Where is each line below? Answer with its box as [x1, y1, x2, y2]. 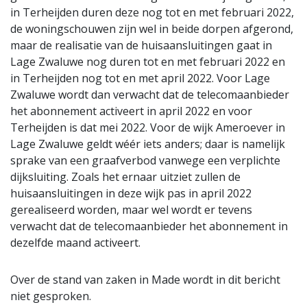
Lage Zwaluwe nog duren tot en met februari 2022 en [10, 54, 285, 70]
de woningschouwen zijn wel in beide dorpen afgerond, [10, 21, 293, 37]
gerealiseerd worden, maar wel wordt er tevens [10, 202, 252, 218]
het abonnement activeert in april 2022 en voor [10, 103, 252, 119]
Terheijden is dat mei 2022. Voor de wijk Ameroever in [10, 120, 285, 136]
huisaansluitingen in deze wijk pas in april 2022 [10, 186, 251, 201]
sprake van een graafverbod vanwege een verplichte [10, 153, 280, 169]
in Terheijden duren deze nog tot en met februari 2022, [10, 5, 294, 21]
